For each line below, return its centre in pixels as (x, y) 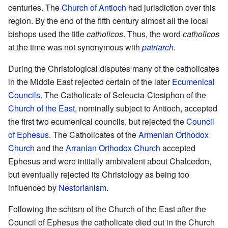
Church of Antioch (94, 7)
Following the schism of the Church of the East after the (107, 209)
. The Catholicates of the (94, 134)
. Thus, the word (153, 34)
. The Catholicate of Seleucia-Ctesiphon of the (123, 95)
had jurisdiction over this (171, 7)
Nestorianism (82, 187)
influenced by (33, 187)
